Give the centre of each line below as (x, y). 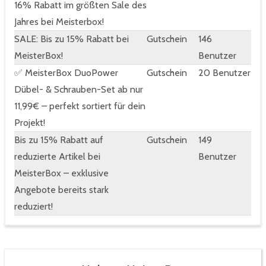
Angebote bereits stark (61, 190)
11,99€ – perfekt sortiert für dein (80, 106)
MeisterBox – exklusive (61, 173)
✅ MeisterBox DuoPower (66, 73)
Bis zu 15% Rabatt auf (59, 140)
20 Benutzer (224, 73)
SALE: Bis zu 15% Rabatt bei (72, 39)
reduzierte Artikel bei (57, 157)
